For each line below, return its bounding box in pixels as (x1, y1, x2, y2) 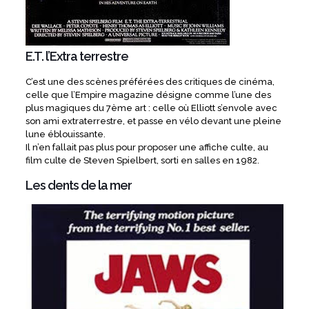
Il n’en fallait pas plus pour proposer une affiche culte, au (25, 142, 268, 153)
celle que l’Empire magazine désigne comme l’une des (25, 90, 271, 101)
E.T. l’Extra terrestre (25, 49, 128, 64)
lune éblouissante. (25, 129, 106, 140)
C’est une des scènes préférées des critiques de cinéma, (25, 77, 275, 88)
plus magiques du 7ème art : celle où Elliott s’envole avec (25, 103, 277, 114)
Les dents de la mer (25, 178, 132, 193)
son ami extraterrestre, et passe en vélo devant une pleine (25, 116, 281, 127)
